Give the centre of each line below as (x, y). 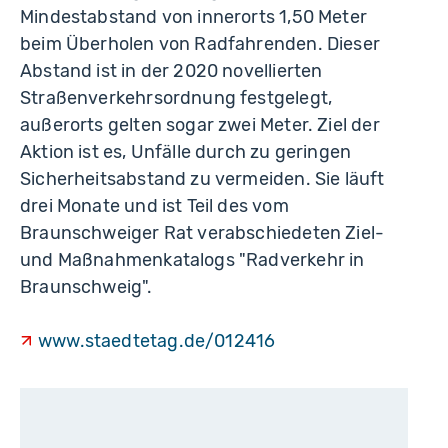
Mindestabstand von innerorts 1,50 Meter (194, 16)
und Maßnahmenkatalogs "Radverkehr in (192, 259)
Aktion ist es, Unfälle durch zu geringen (186, 151)
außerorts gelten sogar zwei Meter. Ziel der (200, 124)
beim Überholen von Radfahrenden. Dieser (200, 43)
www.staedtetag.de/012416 (156, 340)
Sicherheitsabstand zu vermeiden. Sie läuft (202, 178)
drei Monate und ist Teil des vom (154, 205)
